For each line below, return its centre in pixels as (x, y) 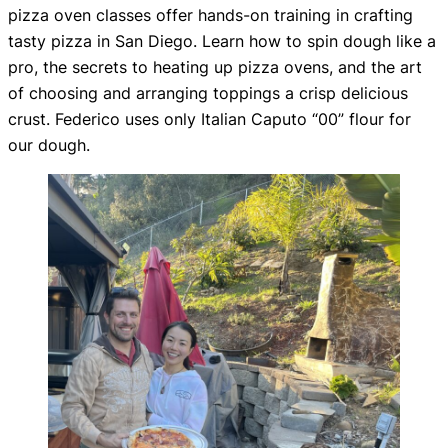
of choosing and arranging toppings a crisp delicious (208, 92)
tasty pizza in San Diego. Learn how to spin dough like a (222, 40)
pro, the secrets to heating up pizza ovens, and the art (215, 66)
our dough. (49, 144)
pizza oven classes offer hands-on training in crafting (210, 14)
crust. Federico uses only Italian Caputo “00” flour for (209, 118)
